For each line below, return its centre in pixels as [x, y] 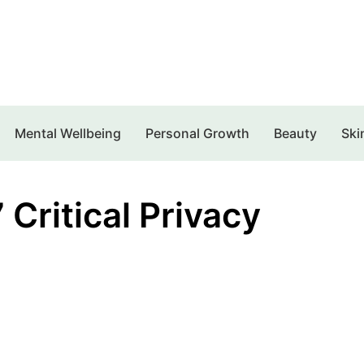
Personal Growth [197, 133]
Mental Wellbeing [67, 133]
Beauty [295, 133]
